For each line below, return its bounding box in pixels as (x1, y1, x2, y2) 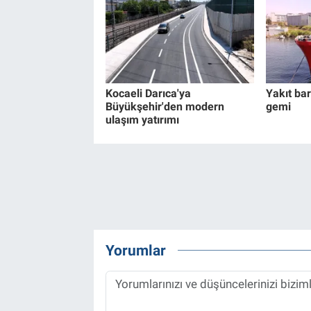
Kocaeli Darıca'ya (105, 86, 191, 100)
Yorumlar (105, 242, 166, 260)
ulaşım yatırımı (105, 112, 179, 126)
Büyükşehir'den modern (105, 99, 224, 113)
